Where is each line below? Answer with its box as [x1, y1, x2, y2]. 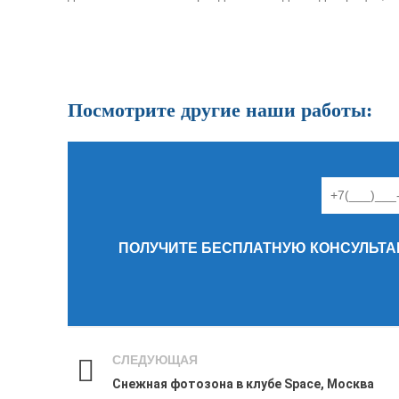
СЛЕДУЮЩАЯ [112, 352, 198, 367]
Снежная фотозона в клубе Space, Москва [112, 376, 374, 391]
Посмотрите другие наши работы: [68, 98, 372, 121]
